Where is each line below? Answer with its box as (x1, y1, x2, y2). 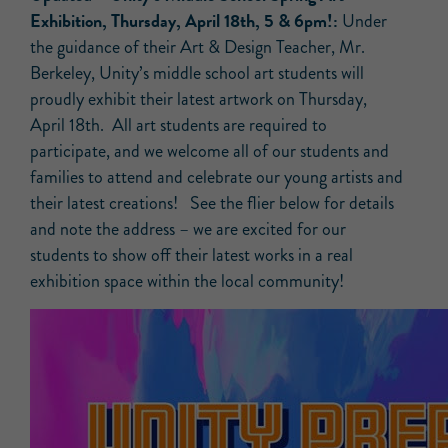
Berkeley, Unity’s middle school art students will (30, 60, 364, 86)
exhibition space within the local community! (30, 268, 344, 294)
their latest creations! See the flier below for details (30, 190, 394, 216)
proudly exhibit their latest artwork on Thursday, (30, 86, 367, 112)
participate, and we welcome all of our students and (30, 138, 389, 164)
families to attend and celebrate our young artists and (30, 164, 403, 190)
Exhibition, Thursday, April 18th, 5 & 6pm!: (30, 7, 342, 34)
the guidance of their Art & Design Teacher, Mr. (30, 34, 365, 60)
